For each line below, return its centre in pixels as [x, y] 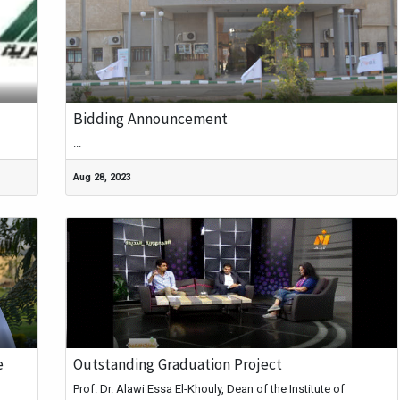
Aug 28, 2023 [102, 177]
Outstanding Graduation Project [177, 365]
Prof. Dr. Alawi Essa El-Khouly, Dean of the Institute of [208, 389]
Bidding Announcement [150, 118]
